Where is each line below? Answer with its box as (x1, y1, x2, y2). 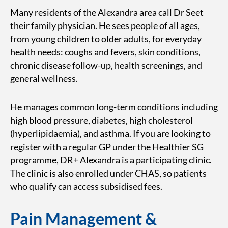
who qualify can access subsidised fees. (10, 181, 162, 192)
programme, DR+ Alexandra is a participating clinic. (10, 154, 212, 165)
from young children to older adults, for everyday (10, 33, 202, 44)
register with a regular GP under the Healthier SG (10, 141, 204, 152)
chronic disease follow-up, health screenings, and (10, 60, 202, 71)
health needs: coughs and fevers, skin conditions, (10, 46, 201, 58)
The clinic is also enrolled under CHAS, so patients (10, 167, 207, 179)
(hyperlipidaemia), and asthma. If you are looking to (10, 128, 211, 139)
